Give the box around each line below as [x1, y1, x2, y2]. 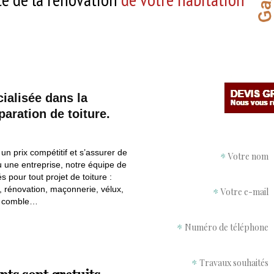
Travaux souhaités [199, 256, 268, 268]
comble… [1, 196, 38, 206]
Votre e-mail [221, 185, 268, 198]
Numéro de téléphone [185, 221, 268, 233]
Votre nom [228, 150, 268, 162]
